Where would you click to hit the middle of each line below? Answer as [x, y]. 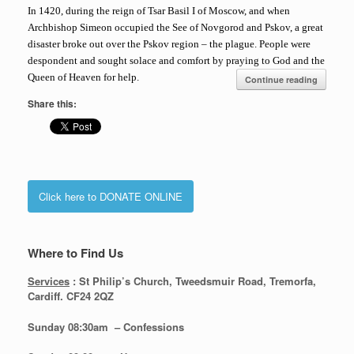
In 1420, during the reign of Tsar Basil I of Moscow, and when [159, 11]
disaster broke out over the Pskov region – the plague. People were [169, 44]
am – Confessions [139, 326]
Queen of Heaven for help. [83, 77]
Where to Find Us [75, 253]
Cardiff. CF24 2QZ [71, 296]
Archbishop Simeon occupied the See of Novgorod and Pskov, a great [175, 28]
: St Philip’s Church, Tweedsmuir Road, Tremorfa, [193, 281]
